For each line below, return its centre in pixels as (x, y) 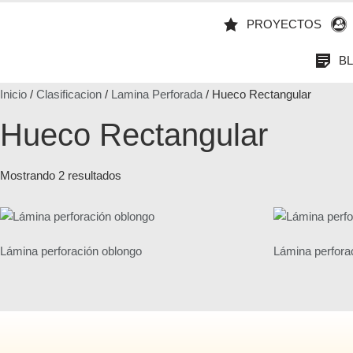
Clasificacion (69, 94)
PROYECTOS (284, 24)
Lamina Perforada (157, 94)
